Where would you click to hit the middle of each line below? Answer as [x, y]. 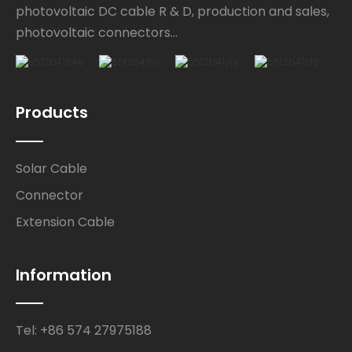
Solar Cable [52, 168]
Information [64, 275]
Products [52, 113]
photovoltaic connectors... [97, 32]
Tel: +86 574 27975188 [84, 331]
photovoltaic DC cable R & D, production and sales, [173, 11]
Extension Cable [66, 222]
